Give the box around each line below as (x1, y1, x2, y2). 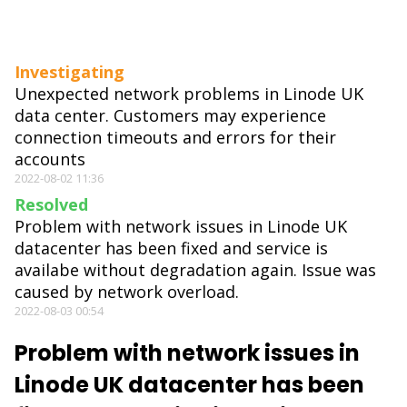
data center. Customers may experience (15, 104, 326, 127)
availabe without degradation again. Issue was (15, 259, 376, 282)
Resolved (15, 194, 88, 216)
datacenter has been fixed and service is (15, 237, 328, 260)
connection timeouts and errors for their (15, 126, 336, 149)
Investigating (15, 61, 124, 84)
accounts (15, 148, 85, 171)
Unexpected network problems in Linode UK (15, 83, 363, 105)
